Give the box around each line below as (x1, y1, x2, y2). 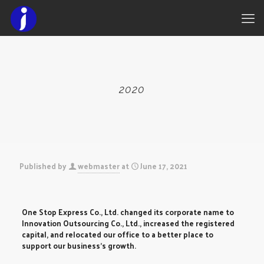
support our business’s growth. (21, 239, 136, 252)
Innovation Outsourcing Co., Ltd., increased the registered (21, 216, 235, 230)
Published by (19, 159, 67, 173)
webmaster (78, 159, 120, 173)
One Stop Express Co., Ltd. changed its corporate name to (21, 205, 234, 219)
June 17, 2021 (140, 159, 187, 173)
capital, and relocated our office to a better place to (21, 227, 213, 241)
